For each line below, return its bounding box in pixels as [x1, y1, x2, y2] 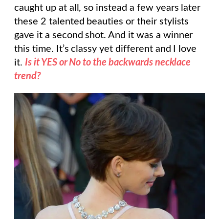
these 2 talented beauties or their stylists [14, 16, 189, 26]
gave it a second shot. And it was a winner [14, 30, 193, 40]
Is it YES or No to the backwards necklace [24, 57, 191, 67]
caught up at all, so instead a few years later [14, 2, 201, 13]
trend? [14, 71, 43, 81]
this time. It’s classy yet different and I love [14, 44, 197, 54]
